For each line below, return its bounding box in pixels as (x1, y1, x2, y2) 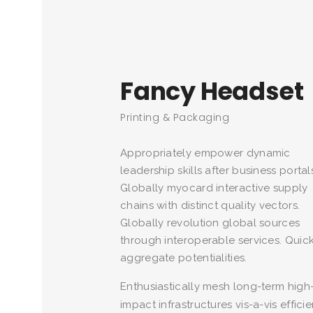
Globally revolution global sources (120, 217, 300, 229)
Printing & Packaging (120, 110, 229, 124)
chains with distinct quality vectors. (120, 199, 300, 212)
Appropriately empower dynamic (120, 147, 291, 159)
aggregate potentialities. (120, 252, 247, 264)
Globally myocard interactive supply (120, 182, 308, 194)
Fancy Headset (120, 74, 304, 108)
